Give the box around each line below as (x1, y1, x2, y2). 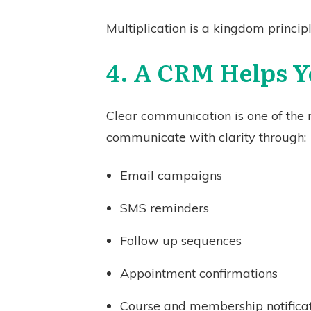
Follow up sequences (120, 233, 242, 249)
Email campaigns (120, 167, 222, 183)
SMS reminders (120, 200, 209, 216)
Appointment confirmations (120, 265, 278, 281)
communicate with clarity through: (106, 129, 306, 145)
